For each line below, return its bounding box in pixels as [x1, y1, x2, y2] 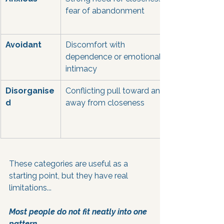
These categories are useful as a [9, 159, 130, 168]
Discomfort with [65, 40, 127, 49]
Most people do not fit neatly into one [9, 207, 149, 216]
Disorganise [5, 86, 54, 95]
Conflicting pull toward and [65, 86, 167, 95]
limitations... [9, 183, 53, 192]
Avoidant [5, 40, 41, 49]
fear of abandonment [65, 6, 144, 15]
